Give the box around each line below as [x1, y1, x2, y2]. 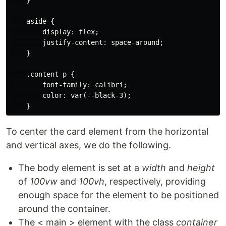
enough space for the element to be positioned [18, 189, 219, 200]
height [187, 162, 215, 173]
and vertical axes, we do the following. [6, 139, 171, 150]
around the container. [18, 203, 110, 214]
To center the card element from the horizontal [6, 126, 208, 137]
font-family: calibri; [10, 80, 127, 89]
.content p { [10, 70, 75, 78]
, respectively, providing [104, 176, 206, 187]
